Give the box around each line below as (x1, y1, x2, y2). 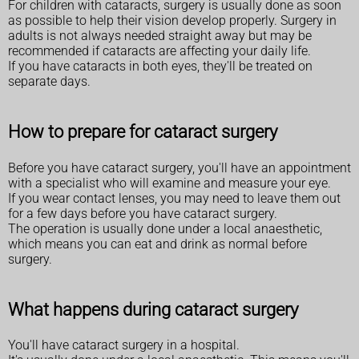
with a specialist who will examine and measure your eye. (8, 175, 331, 191)
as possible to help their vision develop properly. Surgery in (8, 13, 337, 29)
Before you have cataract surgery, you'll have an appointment (8, 159, 351, 175)
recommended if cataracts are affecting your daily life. (8, 43, 311, 59)
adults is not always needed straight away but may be (8, 28, 312, 44)
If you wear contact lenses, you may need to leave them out (8, 190, 341, 206)
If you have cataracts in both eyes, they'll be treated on (8, 58, 313, 75)
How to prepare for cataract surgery (8, 121, 277, 143)
